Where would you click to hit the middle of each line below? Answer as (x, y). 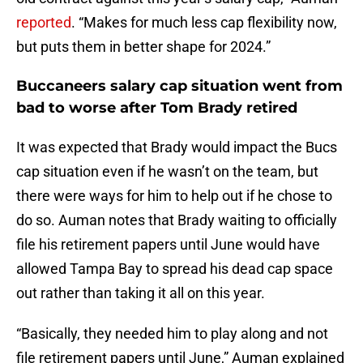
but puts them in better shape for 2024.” (143, 47)
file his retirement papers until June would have (168, 245)
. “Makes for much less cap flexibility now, (204, 23)
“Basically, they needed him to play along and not (172, 334)
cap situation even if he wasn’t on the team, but (167, 172)
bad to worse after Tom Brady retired (157, 108)
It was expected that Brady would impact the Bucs (177, 147)
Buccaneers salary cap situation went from (179, 86)
